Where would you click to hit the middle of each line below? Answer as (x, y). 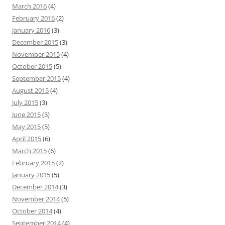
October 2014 (32, 211)
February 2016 (33, 18)
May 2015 (26, 127)
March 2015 (29, 151)
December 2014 (35, 187)
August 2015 (30, 91)
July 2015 (25, 103)
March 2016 (29, 6)
